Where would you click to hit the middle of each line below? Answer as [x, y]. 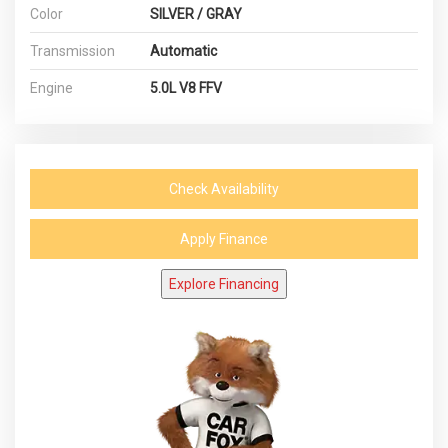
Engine [51, 88]
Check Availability [224, 189]
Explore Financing [224, 284]
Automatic [183, 51]
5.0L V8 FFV [186, 88]
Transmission [72, 51]
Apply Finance [224, 239]
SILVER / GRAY [196, 14]
